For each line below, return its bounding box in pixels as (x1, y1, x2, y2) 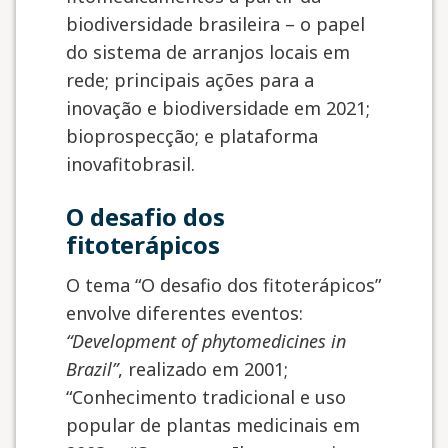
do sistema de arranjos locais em (66, 40, 350, 64)
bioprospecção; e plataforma (66, 124, 318, 148)
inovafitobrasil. (66, 152, 195, 176)
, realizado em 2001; (118, 357, 288, 381)
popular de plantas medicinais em (66, 413, 360, 437)
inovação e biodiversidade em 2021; (66, 96, 370, 120)
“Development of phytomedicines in (66, 329, 346, 353)
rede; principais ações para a (66, 68, 314, 92)
